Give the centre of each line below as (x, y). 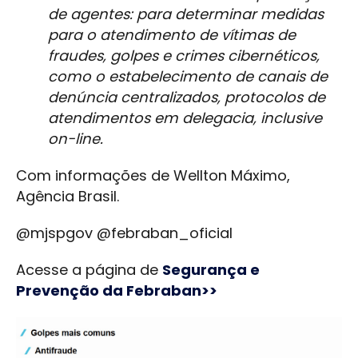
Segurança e (211, 270)
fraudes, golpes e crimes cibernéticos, (184, 56)
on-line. (76, 139)
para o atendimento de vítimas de (172, 35)
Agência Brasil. (68, 197)
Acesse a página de (89, 270)
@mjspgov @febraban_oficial (124, 233)
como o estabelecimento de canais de (188, 77)
